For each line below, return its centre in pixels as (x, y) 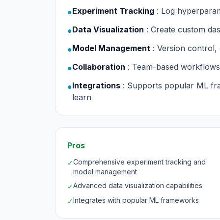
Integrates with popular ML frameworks (136, 200)
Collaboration (99, 67)
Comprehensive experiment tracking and (139, 162)
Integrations (96, 85)
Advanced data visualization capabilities (138, 185)
